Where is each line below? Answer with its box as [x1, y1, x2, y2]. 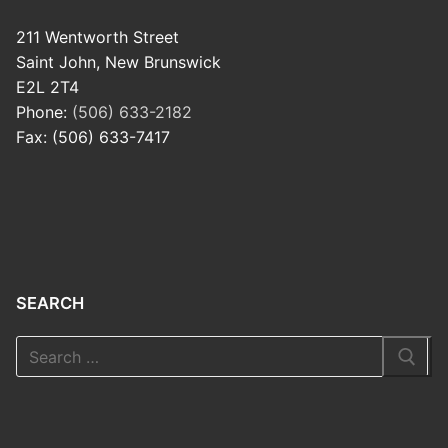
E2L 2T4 [16, 77, 79, 98]
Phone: [16, 102, 72, 123]
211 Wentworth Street [16, 27, 179, 48]
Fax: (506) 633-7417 [16, 127, 170, 148]
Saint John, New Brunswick [16, 52, 221, 73]
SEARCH [16, 292, 84, 313]
